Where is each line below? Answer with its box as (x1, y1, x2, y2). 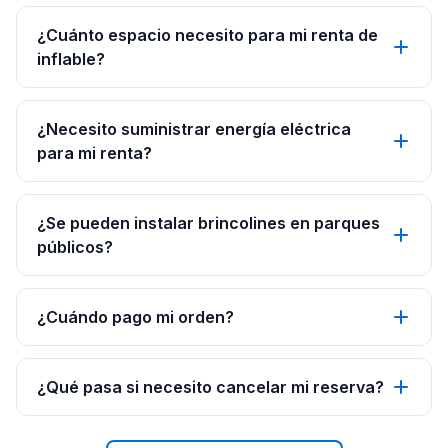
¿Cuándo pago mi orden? (37, 307, 234, 327)
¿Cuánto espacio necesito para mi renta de (37, 25, 378, 45)
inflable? (37, 49, 105, 69)
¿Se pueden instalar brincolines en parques (37, 213, 380, 233)
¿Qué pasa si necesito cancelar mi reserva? (37, 377, 384, 397)
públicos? (37, 237, 113, 257)
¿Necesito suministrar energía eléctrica (37, 119, 351, 139)
